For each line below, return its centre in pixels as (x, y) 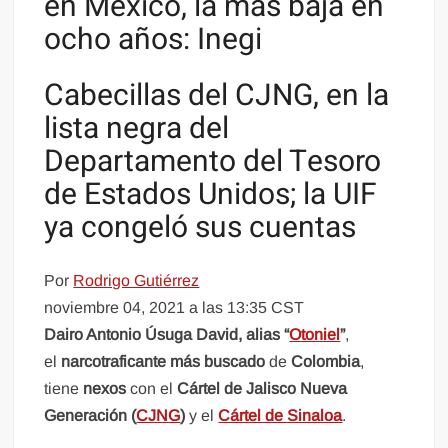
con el (154, 389)
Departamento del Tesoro (213, 161)
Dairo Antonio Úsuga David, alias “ (167, 335)
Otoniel (315, 335)
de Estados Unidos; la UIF (211, 194)
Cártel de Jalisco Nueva (262, 389)
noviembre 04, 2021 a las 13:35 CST (174, 308)
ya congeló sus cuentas (200, 227)
